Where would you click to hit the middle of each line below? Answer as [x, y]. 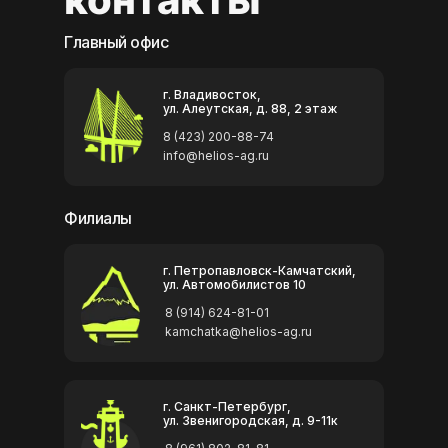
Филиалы [98, 218]
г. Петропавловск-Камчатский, [259, 270]
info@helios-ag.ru [216, 155]
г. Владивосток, [212, 94]
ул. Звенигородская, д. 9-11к [250, 420]
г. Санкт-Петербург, [227, 406]
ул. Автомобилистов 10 [234, 284]
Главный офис [116, 42]
